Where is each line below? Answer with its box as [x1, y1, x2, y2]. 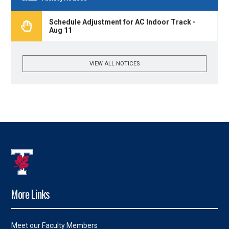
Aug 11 [49, 26, 72, 34]
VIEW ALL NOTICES [89, 60, 140, 67]
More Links [11, 186, 50, 202]
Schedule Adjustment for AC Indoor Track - [49, 17, 196, 26]
